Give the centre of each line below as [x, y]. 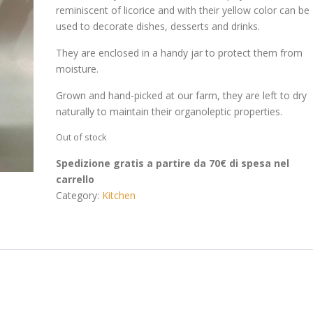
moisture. [77, 69]
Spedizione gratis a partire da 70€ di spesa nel [172, 163]
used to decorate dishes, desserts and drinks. [158, 26]
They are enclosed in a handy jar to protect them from [179, 53]
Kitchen [118, 195]
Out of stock [81, 137]
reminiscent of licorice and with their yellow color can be [182, 10]
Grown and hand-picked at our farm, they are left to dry [181, 95]
